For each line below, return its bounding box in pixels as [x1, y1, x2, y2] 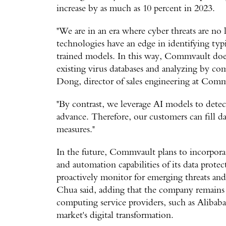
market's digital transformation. [56, 211, 174, 220]
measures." [56, 125, 95, 135]
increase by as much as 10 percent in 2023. [56, 4, 215, 14]
